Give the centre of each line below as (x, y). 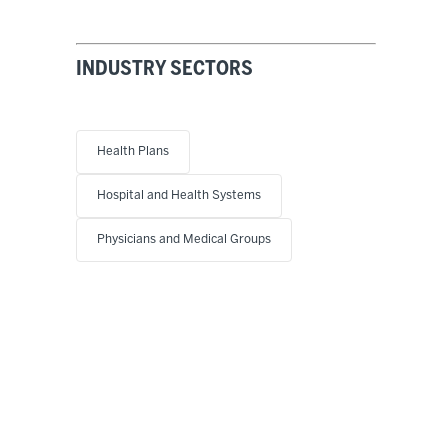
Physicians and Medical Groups (184, 240)
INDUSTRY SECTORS (164, 70)
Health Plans (133, 152)
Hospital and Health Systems (179, 196)
